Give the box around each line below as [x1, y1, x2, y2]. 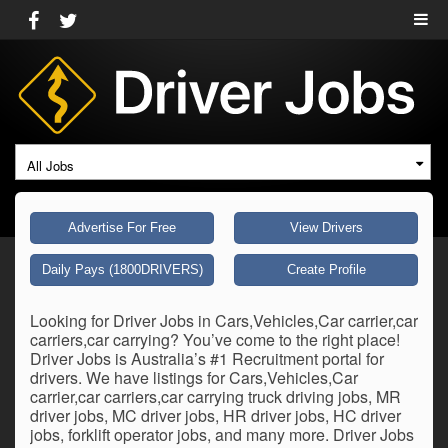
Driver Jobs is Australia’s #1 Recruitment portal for [30, 347, 384, 370]
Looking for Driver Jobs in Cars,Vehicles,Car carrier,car [30, 309, 418, 332]
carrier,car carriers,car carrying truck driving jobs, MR [30, 385, 401, 408]
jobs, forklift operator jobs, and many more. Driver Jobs [30, 423, 414, 446]
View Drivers [289, 220, 363, 235]
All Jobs [27, 156, 74, 175]
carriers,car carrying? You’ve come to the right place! [30, 328, 400, 351]
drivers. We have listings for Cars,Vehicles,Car [30, 366, 358, 389]
